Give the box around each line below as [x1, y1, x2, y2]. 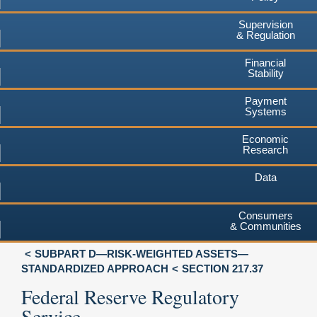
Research [243, 143, 288, 156]
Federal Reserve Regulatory [21, 282, 239, 310]
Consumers [238, 209, 293, 221]
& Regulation [236, 28, 295, 41]
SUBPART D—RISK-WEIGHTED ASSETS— [35, 247, 248, 260]
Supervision [238, 18, 293, 30]
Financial [245, 56, 286, 69]
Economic [242, 132, 289, 145]
